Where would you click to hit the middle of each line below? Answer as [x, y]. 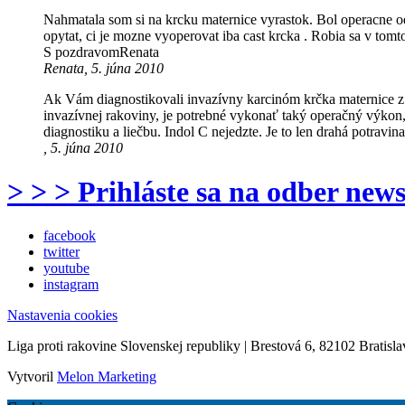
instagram [71, 285]
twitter [61, 252]
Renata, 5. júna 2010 [104, 68]
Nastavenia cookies [62, 316]
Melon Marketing [107, 377]
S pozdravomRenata [101, 52]
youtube [66, 268]
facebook [70, 236]
